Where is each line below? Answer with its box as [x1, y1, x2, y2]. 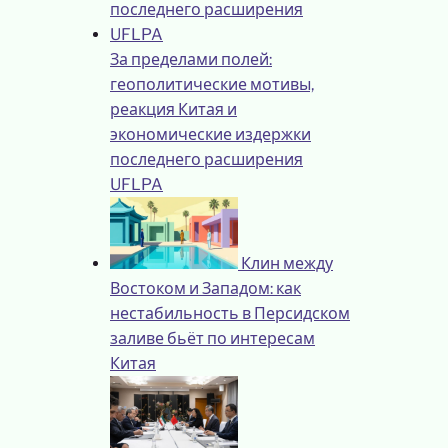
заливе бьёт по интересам [110, 328, 315, 348]
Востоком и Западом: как [110, 278, 301, 298]
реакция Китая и [110, 99, 237, 119]
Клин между [241, 253, 333, 273]
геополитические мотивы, [110, 74, 314, 94]
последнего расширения [110, 149, 303, 169]
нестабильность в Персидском [110, 303, 350, 323]
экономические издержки [110, 124, 311, 144]
